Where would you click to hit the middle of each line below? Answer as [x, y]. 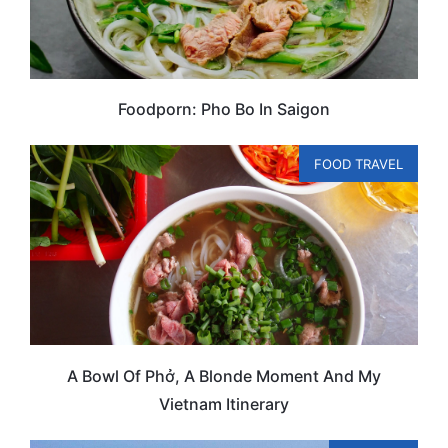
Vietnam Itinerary [224, 403]
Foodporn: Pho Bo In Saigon [224, 109]
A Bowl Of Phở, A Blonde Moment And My [224, 375]
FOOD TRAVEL [358, 164]
